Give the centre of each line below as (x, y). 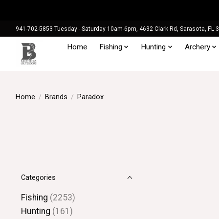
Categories (38, 177)
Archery (197, 47)
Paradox (90, 97)
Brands (56, 97)
